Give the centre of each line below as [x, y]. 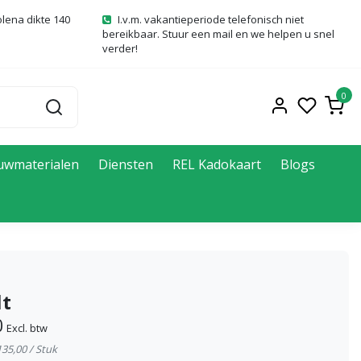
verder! [120, 48]
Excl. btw [27, 328]
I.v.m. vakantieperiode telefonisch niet [211, 19]
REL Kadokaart [217, 164]
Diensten [126, 164]
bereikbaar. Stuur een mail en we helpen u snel [218, 34]
